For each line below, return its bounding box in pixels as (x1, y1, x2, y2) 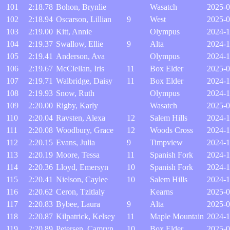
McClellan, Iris (56, 64, 104, 73)
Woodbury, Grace (56, 126, 113, 135)
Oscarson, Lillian (56, 15, 111, 24)
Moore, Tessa (56, 150, 100, 159)
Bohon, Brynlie (56, 3, 106, 11)
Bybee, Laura (56, 200, 100, 208)
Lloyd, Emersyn (56, 163, 108, 171)
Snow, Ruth (56, 89, 94, 98)
